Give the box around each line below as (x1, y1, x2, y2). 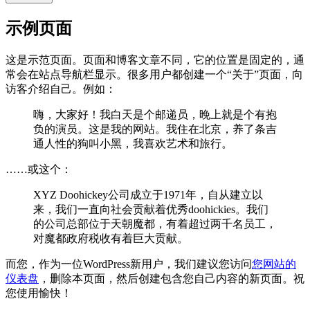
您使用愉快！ (6, 286, 72, 299)
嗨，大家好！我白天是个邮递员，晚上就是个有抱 (33, 108, 277, 120)
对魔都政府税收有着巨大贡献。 (33, 232, 188, 244)
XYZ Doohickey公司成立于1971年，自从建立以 (33, 188, 263, 201)
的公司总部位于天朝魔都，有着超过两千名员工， (33, 217, 277, 230)
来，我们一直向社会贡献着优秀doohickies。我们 (33, 203, 268, 215)
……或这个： (6, 163, 72, 175)
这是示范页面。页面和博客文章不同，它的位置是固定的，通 (6, 53, 304, 66)
